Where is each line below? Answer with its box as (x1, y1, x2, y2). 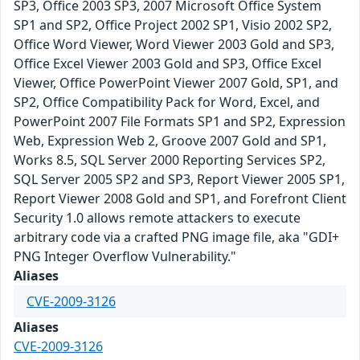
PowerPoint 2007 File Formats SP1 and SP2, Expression (14, 112, 346, 131)
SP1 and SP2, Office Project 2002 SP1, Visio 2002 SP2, (14, 16, 332, 35)
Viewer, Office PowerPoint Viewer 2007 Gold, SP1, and (14, 74, 338, 92)
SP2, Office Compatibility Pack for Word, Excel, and (14, 93, 320, 112)
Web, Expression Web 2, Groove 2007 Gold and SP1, (14, 132, 326, 150)
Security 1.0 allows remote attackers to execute (14, 209, 301, 227)
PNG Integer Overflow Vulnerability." (14, 247, 236, 266)
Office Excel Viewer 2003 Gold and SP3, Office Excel (14, 55, 321, 73)
